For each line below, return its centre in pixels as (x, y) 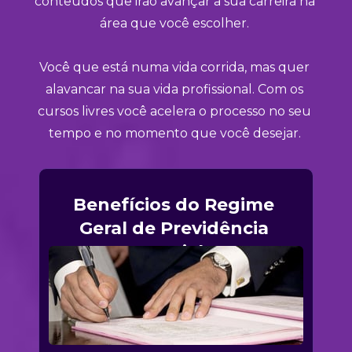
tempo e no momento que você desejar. (176, 133)
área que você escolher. (176, 23)
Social (176, 252)
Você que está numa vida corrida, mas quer (174, 67)
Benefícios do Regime (174, 205)
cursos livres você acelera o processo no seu (174, 111)
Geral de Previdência (174, 229)
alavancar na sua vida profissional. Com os (174, 89)
